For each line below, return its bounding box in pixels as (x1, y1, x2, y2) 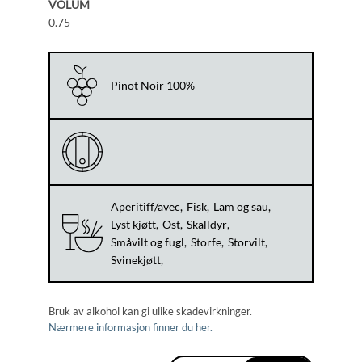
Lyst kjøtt (110, 217, 156, 232)
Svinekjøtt (110, 253, 161, 267)
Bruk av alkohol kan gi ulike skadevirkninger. (48, 305, 252, 318)
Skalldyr (186, 217, 227, 232)
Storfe (190, 235, 221, 250)
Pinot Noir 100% (110, 78, 195, 93)
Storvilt (227, 235, 265, 250)
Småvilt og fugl (110, 235, 184, 250)
